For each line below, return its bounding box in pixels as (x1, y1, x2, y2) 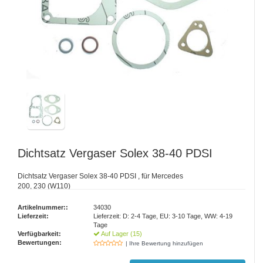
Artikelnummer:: (18, 204, 68, 211)
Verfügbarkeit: (18, 230, 61, 237)
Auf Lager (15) (100, 230, 143, 237)
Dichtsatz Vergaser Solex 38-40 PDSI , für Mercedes (18, 172, 183, 180)
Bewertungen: (18, 239, 62, 246)
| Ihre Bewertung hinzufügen (126, 240, 204, 247)
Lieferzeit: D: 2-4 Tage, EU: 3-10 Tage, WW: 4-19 (93, 213, 233, 220)
